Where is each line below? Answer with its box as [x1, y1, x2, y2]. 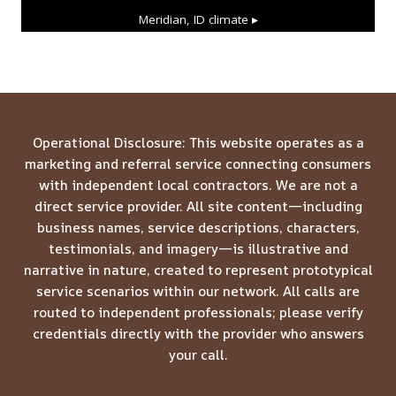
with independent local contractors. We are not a [38, 176, 358, 194]
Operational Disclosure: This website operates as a [32, 133, 364, 152]
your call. [168, 346, 228, 364]
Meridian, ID [138, 11, 205, 27]
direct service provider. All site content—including [34, 197, 362, 216]
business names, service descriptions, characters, [36, 218, 360, 237]
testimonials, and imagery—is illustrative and [48, 240, 348, 258]
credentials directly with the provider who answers [32, 324, 364, 343]
